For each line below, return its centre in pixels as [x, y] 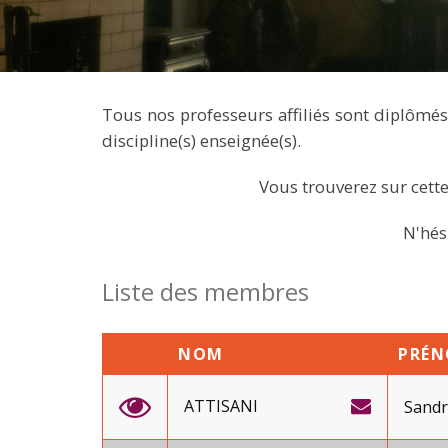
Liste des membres [205, 291]
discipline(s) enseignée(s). [201, 140]
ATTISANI [221, 406]
